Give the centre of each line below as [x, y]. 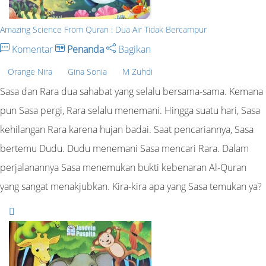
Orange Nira [30, 72]
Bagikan [133, 49]
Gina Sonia [87, 72]
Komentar [32, 49]
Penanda [85, 49]
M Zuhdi [137, 72]
